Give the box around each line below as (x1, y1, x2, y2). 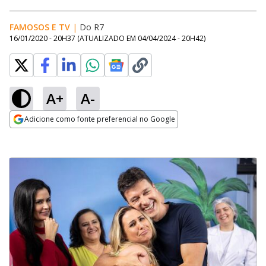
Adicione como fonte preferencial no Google (24, 114, 175, 124)
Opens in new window (9, 129, 106, 142)
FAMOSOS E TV (9, 21, 70, 33)
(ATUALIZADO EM (77, 33, 138, 43)
